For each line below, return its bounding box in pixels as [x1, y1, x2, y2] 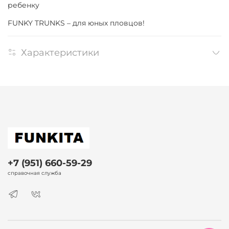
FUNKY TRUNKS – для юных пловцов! [8, 18, 145, 28]
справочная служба [8, 170, 61, 176]
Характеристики [21, 47, 99, 58]
